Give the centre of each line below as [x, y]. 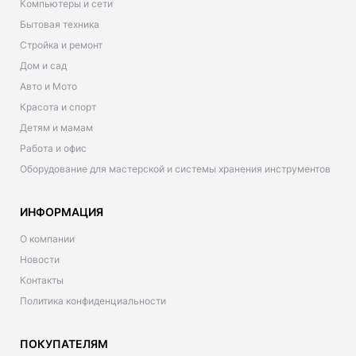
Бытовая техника [60, 24]
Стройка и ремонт [61, 44]
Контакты [42, 280]
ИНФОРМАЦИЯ [62, 211]
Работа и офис [53, 148]
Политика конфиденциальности [93, 300]
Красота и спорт [58, 106]
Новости [40, 259]
